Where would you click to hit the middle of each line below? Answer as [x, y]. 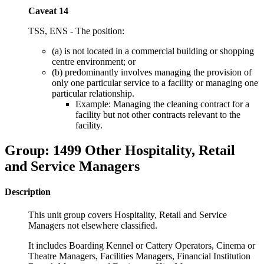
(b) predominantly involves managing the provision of [152, 72]
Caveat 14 [48, 11]
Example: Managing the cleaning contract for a [162, 104]
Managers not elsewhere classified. [93, 226]
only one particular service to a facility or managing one [155, 82]
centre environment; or [94, 61]
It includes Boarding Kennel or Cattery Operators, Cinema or [142, 246]
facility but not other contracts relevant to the [158, 114]
